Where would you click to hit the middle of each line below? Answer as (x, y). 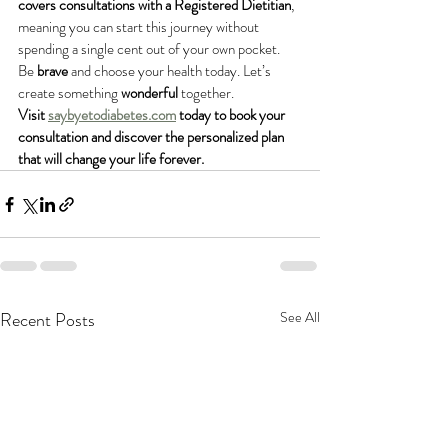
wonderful (149, 93)
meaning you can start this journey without (140, 27)
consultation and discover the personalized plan (152, 137)
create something (69, 93)
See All (300, 317)
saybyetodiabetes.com (112, 115)
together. (206, 93)
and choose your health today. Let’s (171, 71)
